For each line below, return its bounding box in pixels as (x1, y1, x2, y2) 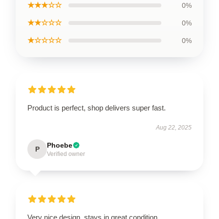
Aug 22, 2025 (156, 124, 192, 131)
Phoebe (47, 141, 72, 149)
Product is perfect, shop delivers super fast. (27, 104, 166, 112)
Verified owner (47, 151, 85, 157)
